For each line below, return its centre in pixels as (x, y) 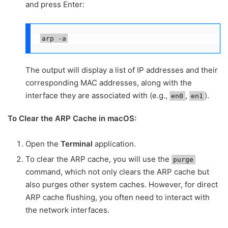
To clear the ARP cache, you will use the (98, 159)
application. (114, 144)
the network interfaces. (67, 210)
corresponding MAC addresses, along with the (109, 83)
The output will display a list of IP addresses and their (122, 70)
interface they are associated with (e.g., (97, 96)
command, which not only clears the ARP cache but (117, 172)
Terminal (77, 144)
